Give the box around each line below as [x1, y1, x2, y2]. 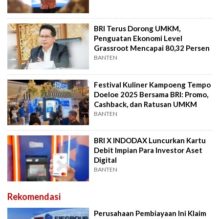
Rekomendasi [7, 191, 61, 202]
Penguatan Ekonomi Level [94, 34, 183, 43]
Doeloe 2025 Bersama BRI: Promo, [94, 89, 209, 99]
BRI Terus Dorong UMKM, [94, 24, 181, 33]
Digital [94, 155, 117, 165]
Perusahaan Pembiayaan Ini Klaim [94, 208, 207, 218]
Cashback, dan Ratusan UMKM [94, 99, 197, 109]
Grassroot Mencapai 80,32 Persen [94, 44, 210, 53]
